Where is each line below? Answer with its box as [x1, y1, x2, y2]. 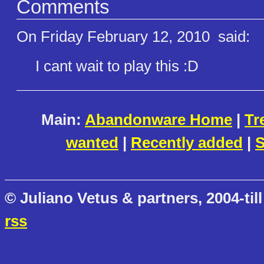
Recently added [131, 134, 243, 152]
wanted [66, 134, 118, 152]
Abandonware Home [85, 111, 232, 129]
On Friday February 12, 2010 [16, 28, 214, 46]
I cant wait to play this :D [35, 57, 199, 75]
